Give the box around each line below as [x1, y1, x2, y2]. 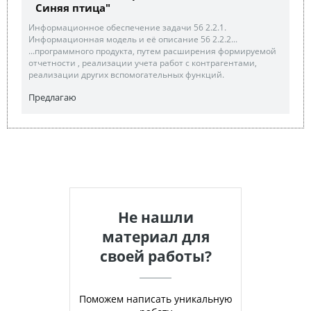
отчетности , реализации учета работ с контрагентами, [28, 57, 257, 69]
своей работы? [99, 246, 212, 266]
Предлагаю [28, 91, 76, 103]
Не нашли [117, 208, 194, 227]
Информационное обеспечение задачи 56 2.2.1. [28, 22, 226, 33]
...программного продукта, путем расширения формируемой [28, 45, 276, 57]
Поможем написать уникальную [78, 292, 233, 305]
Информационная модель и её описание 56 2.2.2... [28, 33, 237, 45]
